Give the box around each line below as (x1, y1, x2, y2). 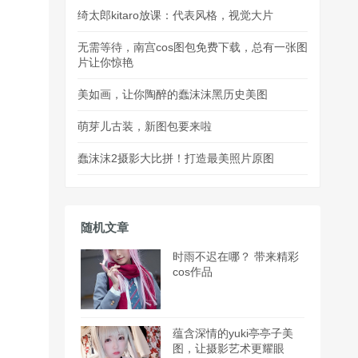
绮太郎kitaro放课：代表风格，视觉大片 (78, 8, 273, 22)
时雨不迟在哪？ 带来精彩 (173, 250, 299, 263)
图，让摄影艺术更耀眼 (173, 342, 284, 355)
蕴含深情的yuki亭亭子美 (173, 327, 293, 340)
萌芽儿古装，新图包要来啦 (78, 119, 212, 133)
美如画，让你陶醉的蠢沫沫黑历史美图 (78, 87, 268, 101)
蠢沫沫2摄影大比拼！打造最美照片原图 (78, 151, 274, 165)
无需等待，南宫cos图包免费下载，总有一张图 (78, 40, 308, 54)
